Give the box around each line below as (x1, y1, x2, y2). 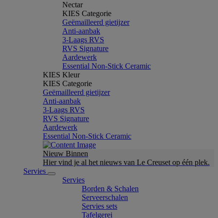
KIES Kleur (43, 71, 80, 79)
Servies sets (82, 202, 117, 210)
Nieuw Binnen (43, 149, 88, 158)
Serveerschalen (82, 193, 128, 201)
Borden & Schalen (82, 184, 139, 193)
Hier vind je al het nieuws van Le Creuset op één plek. (43, 158, 210, 166)
